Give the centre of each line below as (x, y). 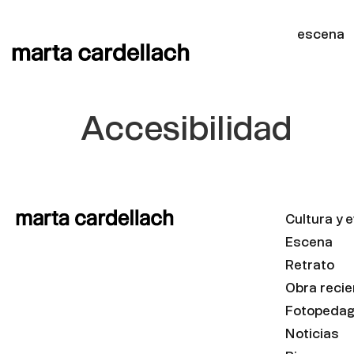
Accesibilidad (186, 128)
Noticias (312, 333)
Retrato (310, 264)
